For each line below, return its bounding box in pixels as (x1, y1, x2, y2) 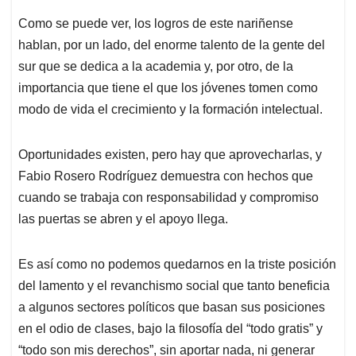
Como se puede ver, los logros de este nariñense (18, 17, 293, 31)
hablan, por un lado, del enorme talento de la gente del (18, 38, 325, 52)
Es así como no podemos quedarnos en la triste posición (18, 257, 336, 272)
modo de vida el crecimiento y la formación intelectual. (18, 103, 323, 117)
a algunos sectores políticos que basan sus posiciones (18, 300, 325, 315)
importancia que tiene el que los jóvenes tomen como (18, 81, 318, 95)
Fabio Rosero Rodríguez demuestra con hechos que (18, 169, 313, 184)
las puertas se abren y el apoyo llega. (18, 212, 228, 226)
